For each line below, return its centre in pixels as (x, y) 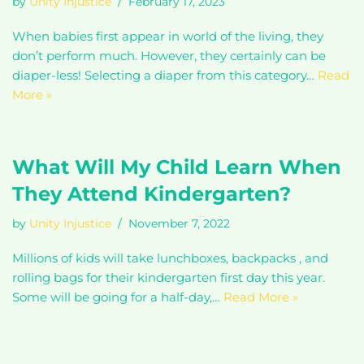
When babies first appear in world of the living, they (168, 36)
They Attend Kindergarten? (152, 194)
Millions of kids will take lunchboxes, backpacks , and (170, 258)
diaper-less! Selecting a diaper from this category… (165, 75)
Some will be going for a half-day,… (118, 297)
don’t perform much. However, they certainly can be (169, 56)
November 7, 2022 (179, 223)
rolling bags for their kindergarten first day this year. (169, 277)
